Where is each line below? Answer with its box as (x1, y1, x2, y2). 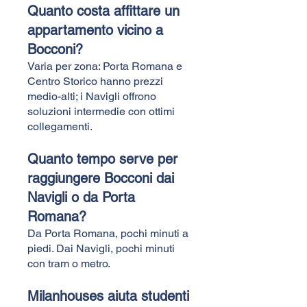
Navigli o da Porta (27, 188, 135, 206)
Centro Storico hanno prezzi (27, 74, 163, 88)
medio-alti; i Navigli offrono (27, 89, 156, 103)
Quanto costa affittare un (27, 2, 180, 19)
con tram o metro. (27, 256, 110, 270)
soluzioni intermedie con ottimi (27, 104, 175, 118)
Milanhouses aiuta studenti (27, 287, 189, 304)
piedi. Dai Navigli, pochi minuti (27, 241, 175, 255)
